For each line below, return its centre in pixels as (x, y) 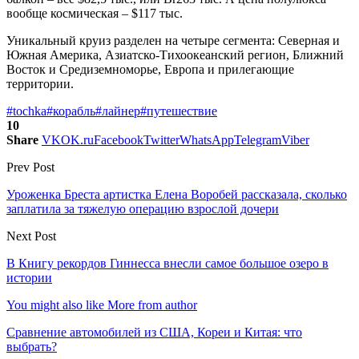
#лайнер (118, 111)
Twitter (161, 139)
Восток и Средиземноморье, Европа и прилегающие (150, 69)
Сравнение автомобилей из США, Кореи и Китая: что (154, 332)
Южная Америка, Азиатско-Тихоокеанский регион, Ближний (175, 54)
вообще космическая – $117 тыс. (95, 13)
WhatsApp (207, 139)
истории (29, 277)
